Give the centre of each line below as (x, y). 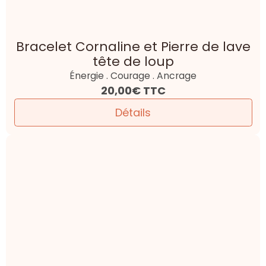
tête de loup (133, 62)
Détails (133, 113)
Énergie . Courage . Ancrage (133, 76)
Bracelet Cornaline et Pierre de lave (133, 47)
